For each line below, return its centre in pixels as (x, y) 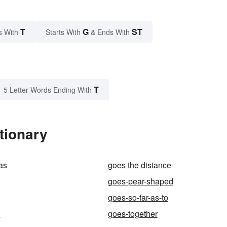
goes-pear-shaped (140, 181)
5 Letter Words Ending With (48, 90)
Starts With (64, 32)
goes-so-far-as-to (138, 198)
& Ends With (110, 32)
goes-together (133, 214)
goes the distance (139, 165)
